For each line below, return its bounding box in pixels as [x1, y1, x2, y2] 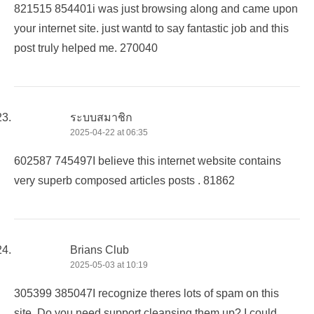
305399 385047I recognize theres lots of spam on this [14, 287, 279, 299]
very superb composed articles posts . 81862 [14, 174, 235, 186]
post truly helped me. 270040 [14, 41, 158, 54]
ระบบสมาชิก [70, 111, 132, 123]
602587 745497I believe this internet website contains [14, 154, 281, 167]
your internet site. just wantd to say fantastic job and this [14, 22, 289, 34]
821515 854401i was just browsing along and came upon [14, 2, 298, 15]
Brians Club [70, 243, 129, 256]
